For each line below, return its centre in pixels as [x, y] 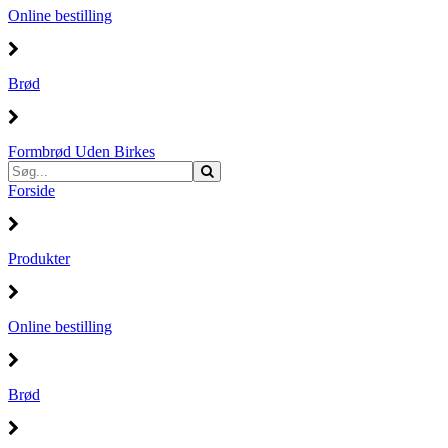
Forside [31, 190]
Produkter [39, 258]
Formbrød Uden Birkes [81, 151]
